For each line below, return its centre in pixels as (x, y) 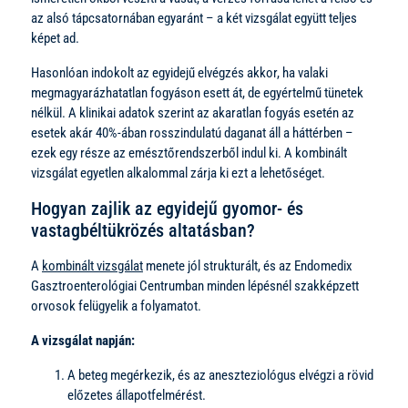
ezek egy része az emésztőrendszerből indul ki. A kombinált (189, 153)
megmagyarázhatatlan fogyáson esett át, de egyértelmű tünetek (197, 92)
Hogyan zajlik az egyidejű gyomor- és (167, 208)
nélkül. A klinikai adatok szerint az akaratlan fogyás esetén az (193, 112)
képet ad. (55, 38)
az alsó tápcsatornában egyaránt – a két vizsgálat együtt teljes (194, 18)
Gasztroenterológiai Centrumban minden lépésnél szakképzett (195, 286)
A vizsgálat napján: (83, 340)
